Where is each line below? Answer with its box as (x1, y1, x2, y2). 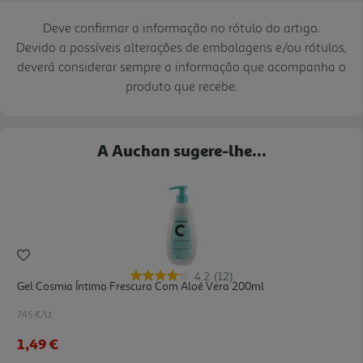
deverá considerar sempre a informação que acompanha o (17, 58, 346, 75)
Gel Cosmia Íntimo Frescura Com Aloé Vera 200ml (17, 280, 264, 294)
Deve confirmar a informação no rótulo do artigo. (43, 19, 320, 36)
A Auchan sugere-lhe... (96, 140, 267, 160)
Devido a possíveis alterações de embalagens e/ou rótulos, (16, 39, 347, 56)
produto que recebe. (126, 78, 237, 95)
